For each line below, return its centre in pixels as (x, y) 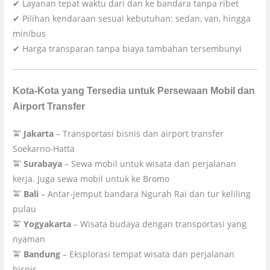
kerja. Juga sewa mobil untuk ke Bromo (91, 178)
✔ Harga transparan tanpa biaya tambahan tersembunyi (127, 49)
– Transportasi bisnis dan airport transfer (139, 133)
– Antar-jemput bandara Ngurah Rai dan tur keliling (145, 193)
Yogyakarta (48, 224)
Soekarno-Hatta (44, 148)
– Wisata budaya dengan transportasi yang (159, 224)
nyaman (29, 239)
